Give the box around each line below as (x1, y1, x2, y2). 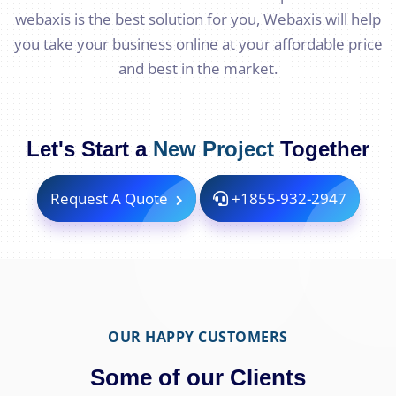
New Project (153, 137, 274, 162)
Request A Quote (49, 188, 171, 209)
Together (274, 137, 369, 162)
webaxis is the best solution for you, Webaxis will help (15, 9, 381, 30)
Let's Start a (27, 137, 153, 162)
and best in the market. (118, 58, 278, 80)
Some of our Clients (90, 364, 306, 392)
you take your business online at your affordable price (13, 34, 383, 55)
